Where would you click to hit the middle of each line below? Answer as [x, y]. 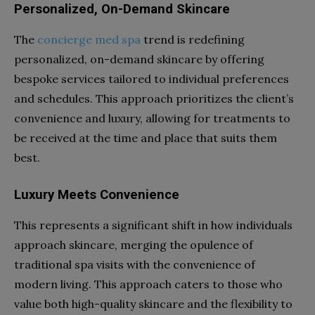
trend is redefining [193, 39]
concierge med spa [89, 39]
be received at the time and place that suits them [146, 137]
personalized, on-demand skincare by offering [139, 59]
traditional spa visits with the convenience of [135, 264]
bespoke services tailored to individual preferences [152, 78]
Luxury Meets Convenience [97, 194]
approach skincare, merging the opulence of [134, 244]
